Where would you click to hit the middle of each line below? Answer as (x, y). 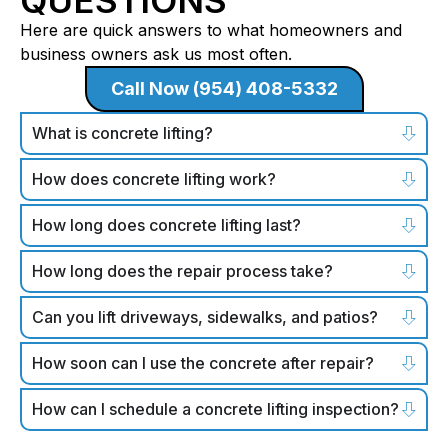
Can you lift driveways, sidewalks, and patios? (205, 316)
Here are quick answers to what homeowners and (211, 29)
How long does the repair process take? (182, 270)
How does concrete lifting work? (154, 178)
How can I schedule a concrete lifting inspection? (215, 408)
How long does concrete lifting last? (166, 224)
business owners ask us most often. (156, 53)
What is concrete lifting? (122, 132)
